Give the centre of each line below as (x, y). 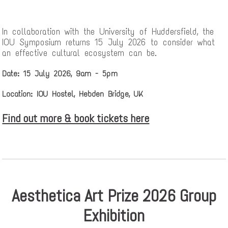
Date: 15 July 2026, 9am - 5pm (60, 74)
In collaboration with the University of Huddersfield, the (108, 31)
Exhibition (114, 216)
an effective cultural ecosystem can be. (80, 53)
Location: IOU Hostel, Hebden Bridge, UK (73, 94)
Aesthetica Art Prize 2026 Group (114, 196)
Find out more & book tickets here (76, 118)
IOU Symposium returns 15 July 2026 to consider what (109, 42)
